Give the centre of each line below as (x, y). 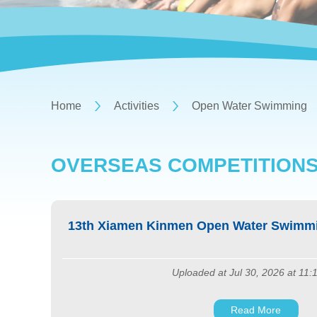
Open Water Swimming (249, 106)
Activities (137, 106)
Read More (256, 310)
